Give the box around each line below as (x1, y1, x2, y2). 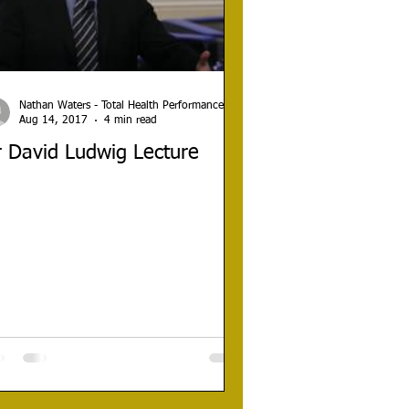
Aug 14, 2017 (19, 115, 88, 127)
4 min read (104, 115, 157, 127)
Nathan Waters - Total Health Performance (19, 100, 224, 111)
